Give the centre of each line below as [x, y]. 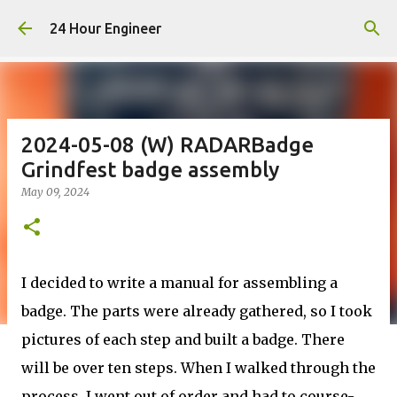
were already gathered [223, 311]
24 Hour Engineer [105, 28]
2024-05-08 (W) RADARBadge [167, 145]
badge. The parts [82, 311]
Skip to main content [198, 22]
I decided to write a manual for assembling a [179, 283]
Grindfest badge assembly [150, 170]
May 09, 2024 [55, 192]
